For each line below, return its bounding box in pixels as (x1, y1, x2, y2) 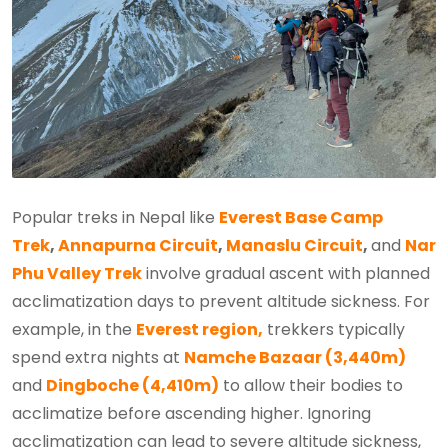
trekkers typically (263, 318, 405, 342)
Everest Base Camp (219, 206, 383, 230)
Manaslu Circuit (226, 234, 363, 258)
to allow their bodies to (219, 374, 403, 398)
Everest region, (136, 318, 263, 342)
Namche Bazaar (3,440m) (184, 346, 406, 370)
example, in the (12, 318, 136, 342)
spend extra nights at (12, 346, 184, 370)
